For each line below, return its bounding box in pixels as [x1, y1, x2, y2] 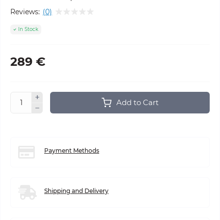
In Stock [18, 26, 38, 32]
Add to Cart [116, 98, 159, 107]
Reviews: [10, 7, 40, 16]
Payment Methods [44, 147, 99, 154]
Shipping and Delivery [44, 187, 109, 194]
